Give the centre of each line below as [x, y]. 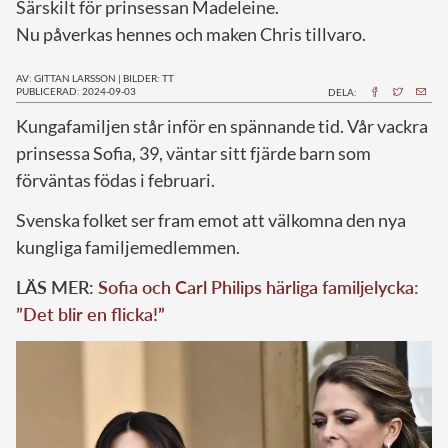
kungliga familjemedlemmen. [128, 246]
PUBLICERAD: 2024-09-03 [76, 90]
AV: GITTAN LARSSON [66, 77]
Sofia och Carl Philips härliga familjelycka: [258, 286]
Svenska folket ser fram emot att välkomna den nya [211, 219]
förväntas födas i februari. [115, 179]
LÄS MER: [57, 286]
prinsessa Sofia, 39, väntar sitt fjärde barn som [193, 152]
